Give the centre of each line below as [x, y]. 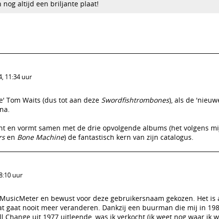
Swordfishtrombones [135, 100]
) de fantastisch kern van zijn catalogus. [129, 137]
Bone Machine [41, 137]
